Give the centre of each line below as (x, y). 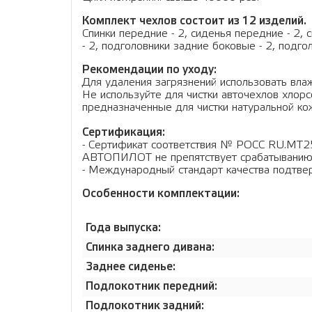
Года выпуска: (125, 228)
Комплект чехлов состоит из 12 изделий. (194, 21)
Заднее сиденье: (131, 267)
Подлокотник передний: (153, 286)
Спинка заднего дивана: (151, 247)
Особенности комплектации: (161, 194)
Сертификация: (124, 132)
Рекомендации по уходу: (149, 70)
